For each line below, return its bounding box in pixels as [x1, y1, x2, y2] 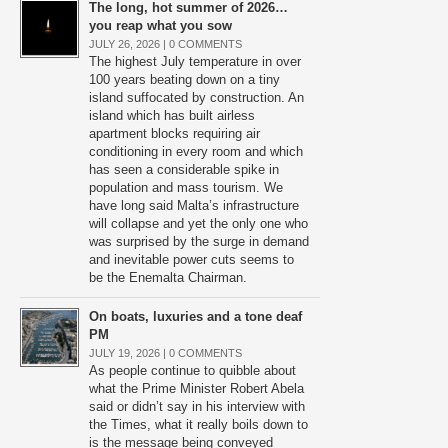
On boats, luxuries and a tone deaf [89, 309, 302, 324]
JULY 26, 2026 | [89, 38, 169, 50]
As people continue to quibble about [89, 363, 296, 378]
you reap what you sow [89, 18, 232, 33]
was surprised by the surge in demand [89, 234, 309, 249]
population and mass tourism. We [89, 180, 283, 195]
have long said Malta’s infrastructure [89, 198, 299, 213]
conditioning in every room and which [89, 144, 303, 159]
